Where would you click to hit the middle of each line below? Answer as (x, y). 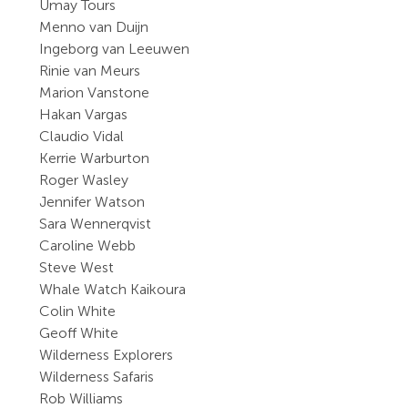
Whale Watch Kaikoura (113, 289)
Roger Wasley (84, 180)
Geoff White (79, 333)
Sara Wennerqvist (96, 224)
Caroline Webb (88, 245)
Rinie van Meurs (90, 71)
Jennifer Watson (92, 202)
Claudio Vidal (82, 136)
